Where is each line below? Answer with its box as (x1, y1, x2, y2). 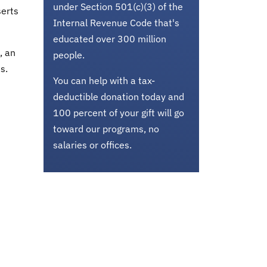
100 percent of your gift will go (53, 107, 184, 119)
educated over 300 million (53, 33, 166, 45)
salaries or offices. (53, 139, 132, 151)
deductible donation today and (53, 91, 184, 103)
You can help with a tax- (53, 74, 155, 86)
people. (53, 49, 85, 61)
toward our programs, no (53, 123, 159, 135)
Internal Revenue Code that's (53, 17, 179, 29)
